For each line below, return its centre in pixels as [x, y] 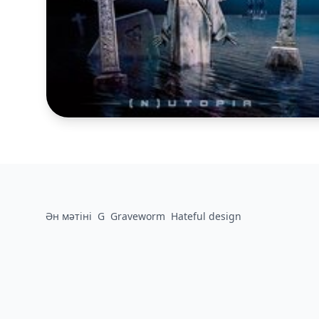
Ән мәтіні [69, 216]
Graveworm [138, 216]
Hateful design [206, 216]
